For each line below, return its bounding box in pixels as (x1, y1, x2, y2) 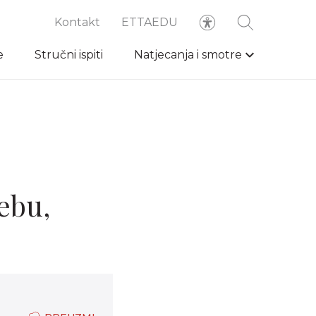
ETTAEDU (121, 16, 178, 29)
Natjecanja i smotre (134, 48, 242, 61)
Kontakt (54, 16, 100, 29)
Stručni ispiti (35, 48, 103, 61)
